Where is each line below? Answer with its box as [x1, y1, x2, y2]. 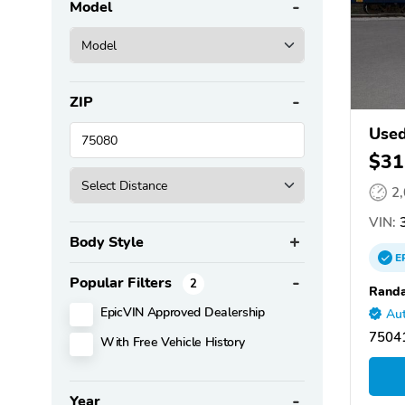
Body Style [70, 232, 144, 253]
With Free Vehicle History [100, 333, 245, 352]
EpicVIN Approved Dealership [100, 303, 265, 322]
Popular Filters [70, 273, 175, 294]
